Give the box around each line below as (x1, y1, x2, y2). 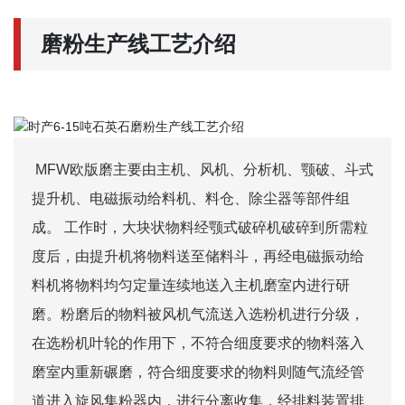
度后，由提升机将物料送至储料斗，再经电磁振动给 (32, 248, 364, 264)
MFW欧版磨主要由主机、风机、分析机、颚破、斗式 (32, 161, 373, 177)
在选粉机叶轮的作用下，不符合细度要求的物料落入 (32, 334, 364, 351)
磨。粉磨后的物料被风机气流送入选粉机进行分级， (32, 306, 364, 322)
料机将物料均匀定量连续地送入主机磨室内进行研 (32, 277, 350, 293)
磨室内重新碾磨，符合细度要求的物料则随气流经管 (32, 363, 364, 380)
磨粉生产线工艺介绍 (41, 32, 236, 56)
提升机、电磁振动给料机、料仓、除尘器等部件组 (32, 190, 350, 206)
